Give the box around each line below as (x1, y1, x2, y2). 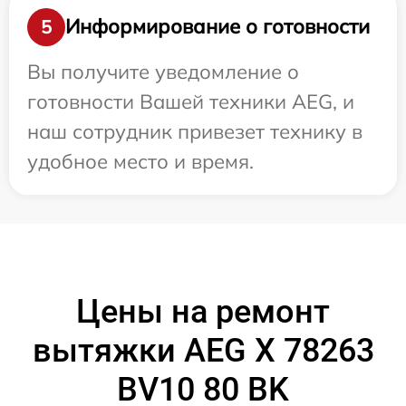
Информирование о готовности (65, 14, 370, 40)
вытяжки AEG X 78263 (32, 331, 374, 370)
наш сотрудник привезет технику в (27, 118, 362, 144)
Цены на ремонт (76, 292, 330, 331)
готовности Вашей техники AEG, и (27, 88, 354, 114)
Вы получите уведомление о (27, 58, 299, 84)
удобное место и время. (27, 148, 254, 174)
